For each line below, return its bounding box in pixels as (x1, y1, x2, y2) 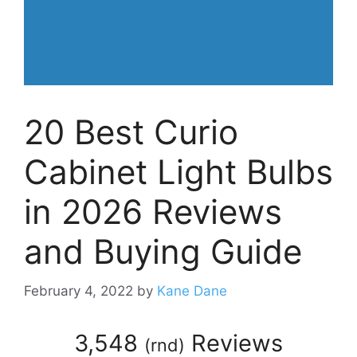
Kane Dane (157, 282, 227, 299)
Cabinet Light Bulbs (24, 151, 333, 193)
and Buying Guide (24, 231, 302, 273)
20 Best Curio (24, 112, 238, 153)
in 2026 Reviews (24, 191, 282, 233)
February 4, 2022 (24, 282, 133, 299)
